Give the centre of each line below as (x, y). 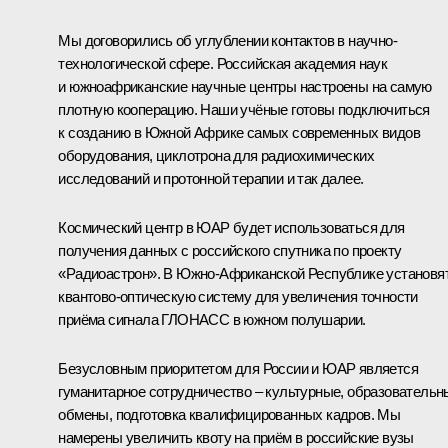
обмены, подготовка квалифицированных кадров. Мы (229, 414)
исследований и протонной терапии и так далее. (211, 178)
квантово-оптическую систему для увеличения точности (238, 296)
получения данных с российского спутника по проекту (230, 250)
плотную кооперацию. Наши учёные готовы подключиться (244, 109)
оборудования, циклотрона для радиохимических (216, 155)
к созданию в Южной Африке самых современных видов (239, 132)
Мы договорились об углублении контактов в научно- (227, 40)
